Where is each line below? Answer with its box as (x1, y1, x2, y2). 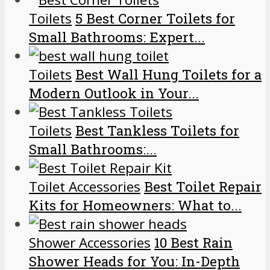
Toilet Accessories (29, 177, 140, 196)
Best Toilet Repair (144, 177, 262, 195)
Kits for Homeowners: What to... (29, 196, 242, 214)
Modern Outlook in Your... (29, 84, 199, 102)
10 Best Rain (154, 233, 233, 251)
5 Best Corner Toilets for (75, 9, 235, 27)
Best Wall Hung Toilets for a (75, 65, 262, 83)
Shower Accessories (29, 233, 151, 252)
